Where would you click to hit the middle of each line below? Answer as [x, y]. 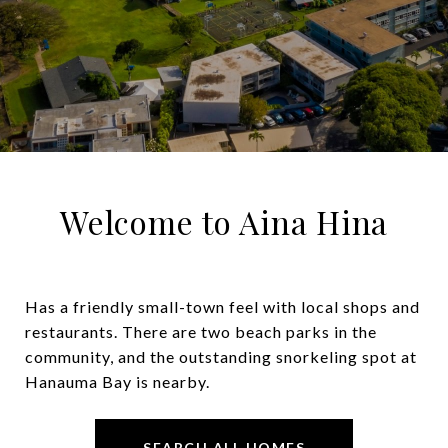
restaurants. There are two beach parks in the [201, 331]
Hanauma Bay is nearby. [117, 381]
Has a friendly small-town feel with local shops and [222, 306]
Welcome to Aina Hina [224, 221]
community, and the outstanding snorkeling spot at [221, 356]
